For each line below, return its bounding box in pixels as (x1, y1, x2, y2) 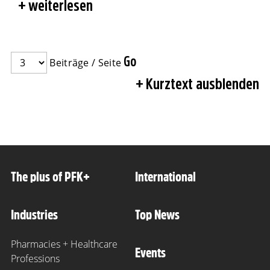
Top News (135, 206, 180, 224)
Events (135, 243, 166, 262)
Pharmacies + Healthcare (11, 237, 118, 251)
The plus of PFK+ (11, 168, 90, 186)
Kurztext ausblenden (146, 76, 259, 92)
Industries (11, 206, 58, 224)
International (135, 168, 196, 186)
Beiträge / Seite (47, 56, 124, 69)
